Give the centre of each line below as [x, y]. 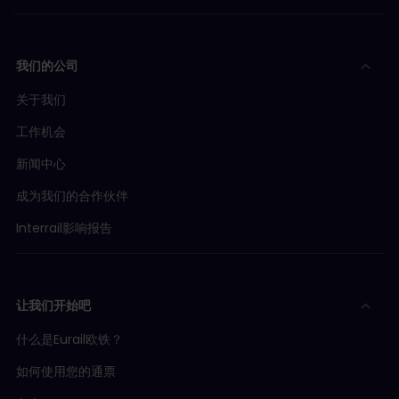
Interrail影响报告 [64, 228]
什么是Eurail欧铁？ [69, 339]
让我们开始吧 [53, 305]
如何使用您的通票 [66, 371]
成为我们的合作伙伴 [72, 195]
